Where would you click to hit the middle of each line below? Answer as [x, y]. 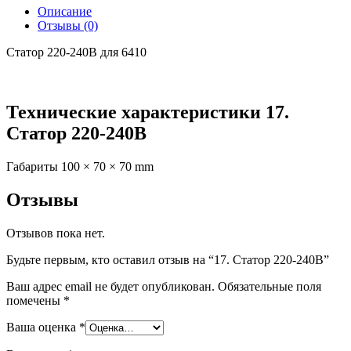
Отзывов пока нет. [56, 233]
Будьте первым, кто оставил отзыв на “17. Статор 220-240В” [168, 259]
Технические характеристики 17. [148, 112]
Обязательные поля [268, 286]
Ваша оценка [43, 327]
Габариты [32, 166]
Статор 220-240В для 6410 [76, 52]
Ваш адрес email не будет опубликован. [110, 286]
